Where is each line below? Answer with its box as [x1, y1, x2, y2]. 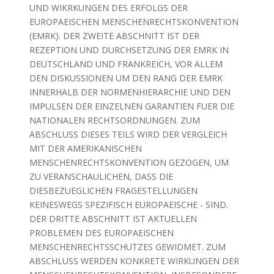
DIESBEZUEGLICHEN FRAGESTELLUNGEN [29, 185, 198, 196]
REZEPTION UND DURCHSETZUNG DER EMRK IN [29, 44, 229, 56]
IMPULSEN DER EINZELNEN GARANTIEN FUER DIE [29, 100, 234, 112]
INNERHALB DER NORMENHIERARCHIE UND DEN [29, 86, 231, 98]
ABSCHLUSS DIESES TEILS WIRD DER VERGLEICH [29, 128, 227, 140]
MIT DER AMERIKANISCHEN [29, 143, 142, 154]
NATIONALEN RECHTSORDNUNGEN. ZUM [29, 114, 200, 126]
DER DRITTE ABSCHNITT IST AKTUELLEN [29, 213, 197, 224]
